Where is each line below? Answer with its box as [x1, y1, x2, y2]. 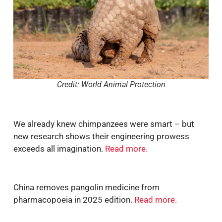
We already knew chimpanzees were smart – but [13, 118, 194, 129]
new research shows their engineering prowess [13, 131, 189, 141]
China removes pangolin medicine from [13, 182, 160, 193]
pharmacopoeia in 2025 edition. [13, 195, 134, 205]
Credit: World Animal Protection [56, 80, 166, 90]
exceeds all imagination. [13, 143, 103, 154]
